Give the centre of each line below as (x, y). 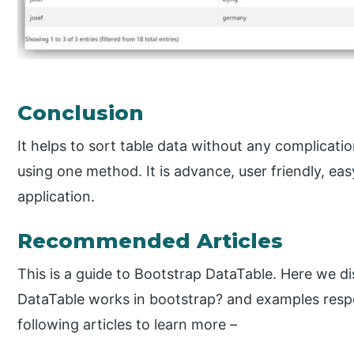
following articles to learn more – (128, 324)
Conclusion (81, 113)
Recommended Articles (151, 241)
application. (56, 196)
